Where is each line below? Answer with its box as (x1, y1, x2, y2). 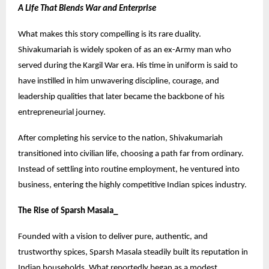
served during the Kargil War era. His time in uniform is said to (18, 61, 238, 70)
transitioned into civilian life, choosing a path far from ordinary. (18, 149, 244, 159)
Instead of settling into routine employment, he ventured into (18, 165, 240, 174)
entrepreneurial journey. (18, 107, 106, 117)
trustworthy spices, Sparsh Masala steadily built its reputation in (18, 247, 248, 257)
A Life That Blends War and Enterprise (18, 4, 156, 13)
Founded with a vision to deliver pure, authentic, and (18, 232, 208, 241)
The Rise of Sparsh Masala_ (18, 206, 118, 216)
